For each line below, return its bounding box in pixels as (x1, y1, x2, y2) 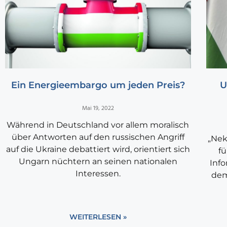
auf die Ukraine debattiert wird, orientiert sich (6, 144, 190, 155)
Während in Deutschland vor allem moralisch (7, 120, 190, 130)
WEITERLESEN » (69, 212, 127, 222)
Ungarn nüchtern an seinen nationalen (18, 157, 177, 167)
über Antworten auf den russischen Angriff (11, 132, 184, 142)
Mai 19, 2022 (82, 103, 114, 114)
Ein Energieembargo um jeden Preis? (11, 80, 185, 91)
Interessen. (75, 169, 121, 179)
